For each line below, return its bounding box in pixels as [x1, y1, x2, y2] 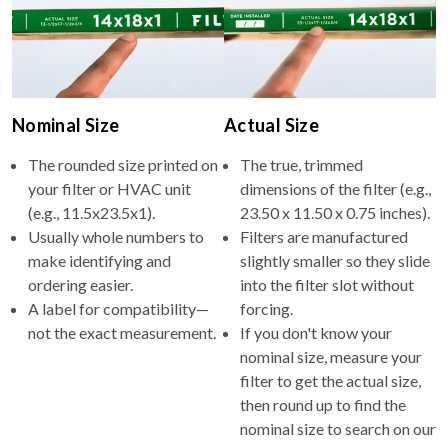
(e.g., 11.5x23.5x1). [28, 202, 155, 222]
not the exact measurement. [28, 322, 216, 342]
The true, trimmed [240, 154, 363, 174]
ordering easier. [28, 274, 133, 294]
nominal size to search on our [240, 418, 436, 438]
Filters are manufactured [240, 226, 408, 246]
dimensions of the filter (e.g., [240, 178, 431, 198]
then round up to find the [240, 394, 406, 414]
